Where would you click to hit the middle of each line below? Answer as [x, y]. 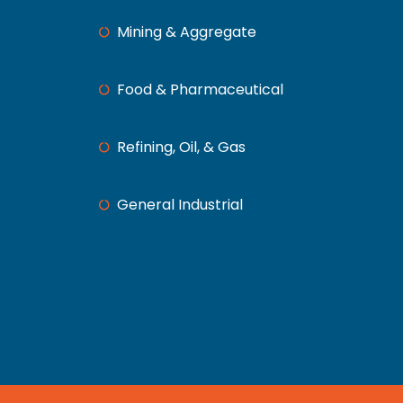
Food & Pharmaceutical [200, 89]
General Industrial [180, 204]
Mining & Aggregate [187, 31]
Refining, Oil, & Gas [181, 147]
